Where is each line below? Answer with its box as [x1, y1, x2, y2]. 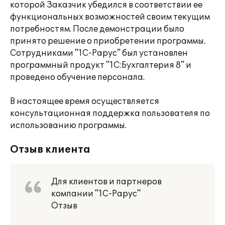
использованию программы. [10, 121, 127, 131]
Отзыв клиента [10, 144, 90, 156]
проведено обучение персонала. [10, 72, 145, 82]
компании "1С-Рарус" [51, 189, 141, 199]
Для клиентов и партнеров [51, 177, 162, 187]
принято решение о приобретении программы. [10, 36, 205, 46]
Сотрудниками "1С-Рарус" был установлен [10, 48, 188, 58]
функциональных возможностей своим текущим [10, 12, 210, 22]
